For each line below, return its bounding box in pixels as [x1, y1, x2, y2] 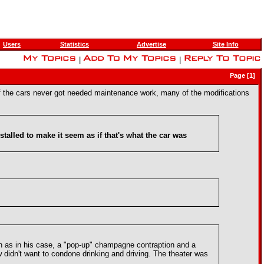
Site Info [212, 41, 239, 48]
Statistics [60, 41, 89, 48]
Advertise [137, 41, 166, 48]
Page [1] [230, 72, 259, 79]
